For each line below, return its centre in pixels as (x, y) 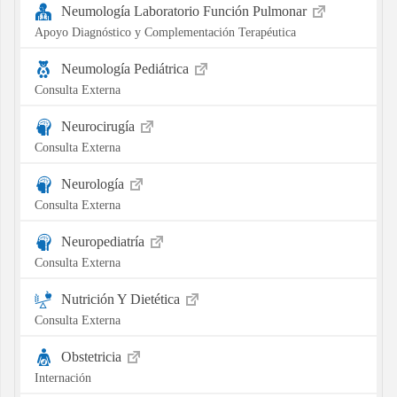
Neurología (94, 183)
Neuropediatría (104, 241)
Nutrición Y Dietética (122, 299)
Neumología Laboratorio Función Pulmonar (185, 11)
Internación (62, 377)
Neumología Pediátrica (126, 68)
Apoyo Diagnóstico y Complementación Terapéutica (165, 31)
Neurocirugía (99, 126)
